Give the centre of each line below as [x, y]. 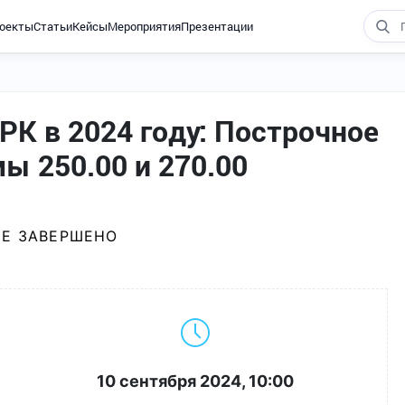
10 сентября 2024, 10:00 [195, 381]
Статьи [52, 26]
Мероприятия [144, 26]
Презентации [217, 26]
